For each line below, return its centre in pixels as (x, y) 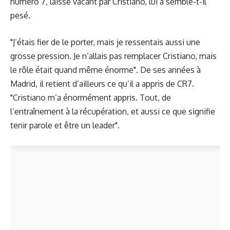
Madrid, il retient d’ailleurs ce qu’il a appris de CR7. (102, 84)
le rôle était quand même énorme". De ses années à (106, 70)
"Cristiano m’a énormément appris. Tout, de (91, 98)
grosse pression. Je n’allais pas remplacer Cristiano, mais (113, 56)
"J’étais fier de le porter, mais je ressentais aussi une (105, 42)
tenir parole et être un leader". (65, 126)
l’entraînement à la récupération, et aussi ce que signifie (113, 112)
